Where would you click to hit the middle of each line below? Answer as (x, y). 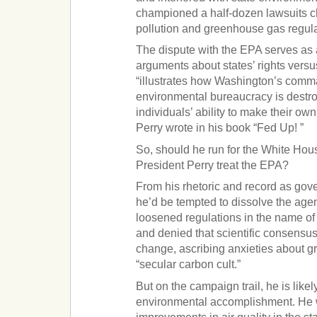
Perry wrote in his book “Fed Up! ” (220, 128)
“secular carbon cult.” (189, 265)
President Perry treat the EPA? (213, 165)
